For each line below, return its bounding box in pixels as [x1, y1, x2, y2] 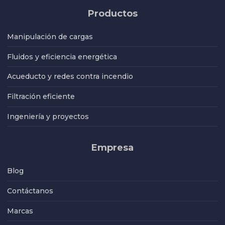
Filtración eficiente [7, 92, 75, 101]
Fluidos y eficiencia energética [7, 52, 117, 61]
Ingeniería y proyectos [7, 112, 89, 122]
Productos [87, 8, 138, 19]
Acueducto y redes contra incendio [7, 72, 133, 81]
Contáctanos [7, 186, 53, 196]
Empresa [91, 142, 134, 154]
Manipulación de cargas [7, 32, 93, 41]
